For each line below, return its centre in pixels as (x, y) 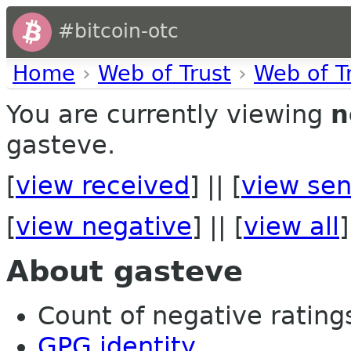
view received (103, 186)
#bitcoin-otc (115, 31)
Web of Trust (165, 73)
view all (291, 226)
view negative (104, 226)
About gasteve (125, 272)
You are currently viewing (168, 114)
